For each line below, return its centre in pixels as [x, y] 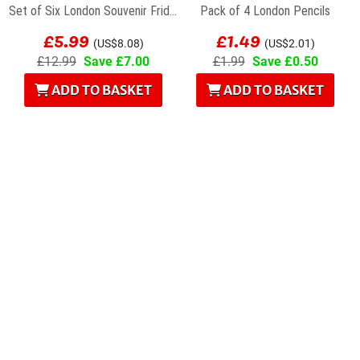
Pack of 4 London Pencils [265, 11]
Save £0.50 [283, 61]
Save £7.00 [115, 61]
